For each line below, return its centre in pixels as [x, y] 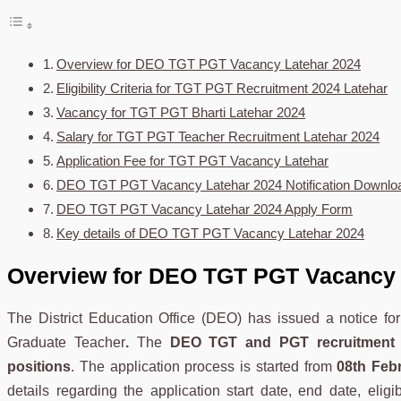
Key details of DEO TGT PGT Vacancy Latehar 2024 [211, 234]
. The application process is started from [201, 366]
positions [39, 366]
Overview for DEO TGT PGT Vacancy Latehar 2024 [209, 64]
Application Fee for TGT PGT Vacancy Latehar [193, 161]
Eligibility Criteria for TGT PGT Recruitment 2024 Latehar [222, 89]
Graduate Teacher [66, 342]
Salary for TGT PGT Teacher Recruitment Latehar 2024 [218, 137]
